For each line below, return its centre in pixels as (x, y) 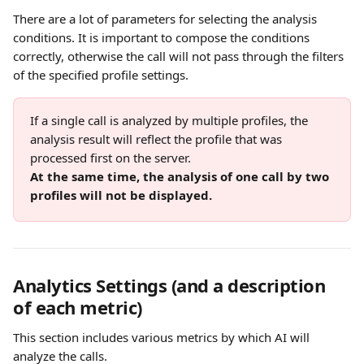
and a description (253, 285)
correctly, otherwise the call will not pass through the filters (180, 56)
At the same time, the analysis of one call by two (181, 176)
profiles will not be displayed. (121, 195)
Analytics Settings (92, 285)
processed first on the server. (112, 158)
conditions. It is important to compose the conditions (163, 37)
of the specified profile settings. (102, 75)
